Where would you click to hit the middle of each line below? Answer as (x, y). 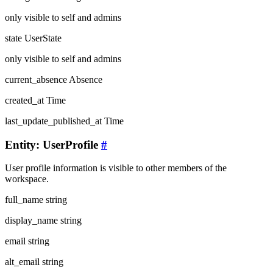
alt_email (22, 262)
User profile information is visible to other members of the (116, 168)
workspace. (27, 179)
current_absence (36, 80)
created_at (24, 101)
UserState (43, 38)
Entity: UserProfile (53, 144)
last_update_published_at (53, 121)
